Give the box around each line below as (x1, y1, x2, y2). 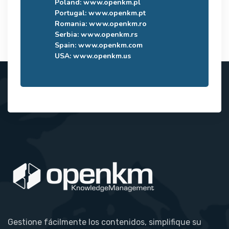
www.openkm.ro (89, 18, 147, 29)
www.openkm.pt (88, 8, 146, 18)
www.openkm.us (73, 51, 131, 61)
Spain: (55, 40, 78, 50)
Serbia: (55, 29, 81, 39)
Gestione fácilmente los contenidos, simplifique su (8, 217, 201, 227)
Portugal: (55, 8, 88, 18)
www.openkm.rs (81, 29, 138, 39)
